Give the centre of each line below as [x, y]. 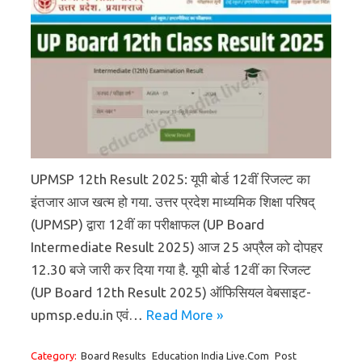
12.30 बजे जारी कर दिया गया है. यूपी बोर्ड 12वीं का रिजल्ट [171, 269]
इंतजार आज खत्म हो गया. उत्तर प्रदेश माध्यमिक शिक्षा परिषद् [173, 201]
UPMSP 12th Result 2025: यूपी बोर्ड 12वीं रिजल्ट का [170, 179]
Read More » [185, 314]
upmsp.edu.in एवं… [88, 314]
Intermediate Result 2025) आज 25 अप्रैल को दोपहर [177, 246]
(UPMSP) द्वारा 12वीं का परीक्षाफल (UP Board [147, 224]
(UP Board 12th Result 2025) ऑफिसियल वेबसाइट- [171, 292]
